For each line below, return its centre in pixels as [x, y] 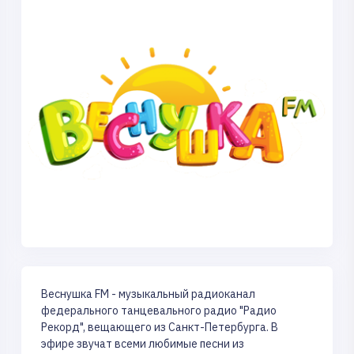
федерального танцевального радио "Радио [159, 310]
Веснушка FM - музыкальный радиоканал [148, 294]
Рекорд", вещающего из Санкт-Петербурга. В [160, 327]
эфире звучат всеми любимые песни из [143, 343]
